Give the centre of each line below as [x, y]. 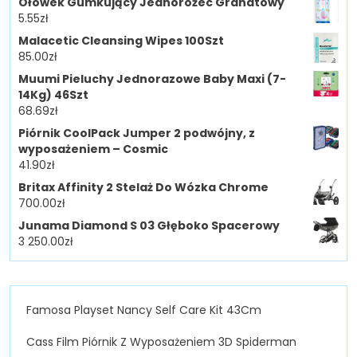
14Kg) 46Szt [53, 95]
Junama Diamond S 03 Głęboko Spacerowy [149, 226]
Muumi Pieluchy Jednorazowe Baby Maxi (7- [152, 79]
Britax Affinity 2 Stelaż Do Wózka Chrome [143, 188]
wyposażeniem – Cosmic [93, 149]
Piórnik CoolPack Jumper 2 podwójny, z [137, 133]
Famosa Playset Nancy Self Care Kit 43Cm [144, 310]
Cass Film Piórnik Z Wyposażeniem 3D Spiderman [161, 342]
